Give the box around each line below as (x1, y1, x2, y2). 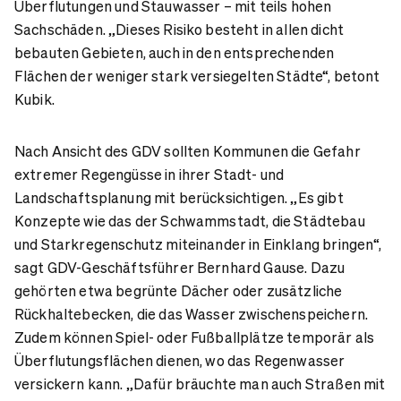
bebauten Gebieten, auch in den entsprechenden (14, 42, 335, 62)
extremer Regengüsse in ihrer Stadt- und (14, 164, 285, 183)
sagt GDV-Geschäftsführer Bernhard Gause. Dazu (14, 257, 346, 277)
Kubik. (14, 89, 55, 108)
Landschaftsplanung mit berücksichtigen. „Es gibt (14, 187, 344, 207)
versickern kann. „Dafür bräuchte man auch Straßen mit (14, 373, 386, 393)
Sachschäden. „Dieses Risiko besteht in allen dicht (14, 19, 345, 38)
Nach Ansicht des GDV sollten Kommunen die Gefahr (14, 141, 361, 160)
